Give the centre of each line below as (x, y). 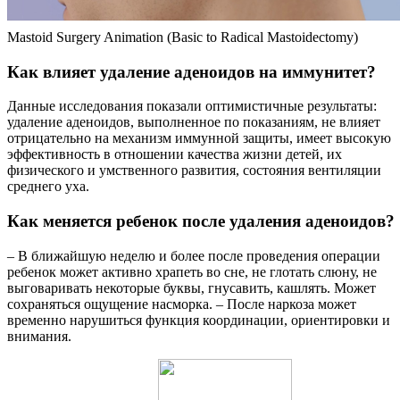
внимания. (39, 336)
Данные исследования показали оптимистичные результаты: (192, 106)
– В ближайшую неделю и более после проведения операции (194, 255)
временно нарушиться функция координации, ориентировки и (199, 320)
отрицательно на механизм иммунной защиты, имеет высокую (199, 138)
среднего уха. (48, 187)
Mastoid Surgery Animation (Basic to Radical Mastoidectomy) (183, 37)
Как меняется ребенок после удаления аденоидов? (201, 221)
